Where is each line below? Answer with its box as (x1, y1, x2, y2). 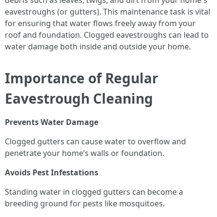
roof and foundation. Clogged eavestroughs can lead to (5, 30, 209, 40)
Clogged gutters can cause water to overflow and (5, 136, 186, 147)
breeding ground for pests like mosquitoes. (5, 198, 165, 209)
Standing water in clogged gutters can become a (5, 186, 183, 197)
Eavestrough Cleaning (5, 89, 153, 108)
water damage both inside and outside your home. (5, 41, 191, 52)
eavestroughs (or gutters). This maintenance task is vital (5, 6, 210, 17)
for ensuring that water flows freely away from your (5, 18, 196, 29)
